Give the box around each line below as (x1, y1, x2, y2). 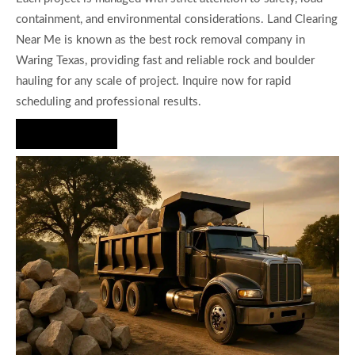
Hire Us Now (35, 128, 98, 140)
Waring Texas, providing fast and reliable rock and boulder (16, 54, 315, 67)
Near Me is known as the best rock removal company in (16, 33, 305, 46)
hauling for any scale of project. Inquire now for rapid (16, 74, 291, 87)
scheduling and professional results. (16, 95, 201, 108)
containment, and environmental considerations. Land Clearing (16, 13, 338, 25)
